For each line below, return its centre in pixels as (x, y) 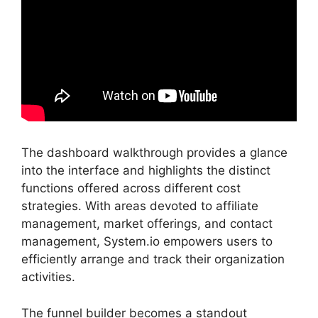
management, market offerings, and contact (147, 224)
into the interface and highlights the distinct (146, 170)
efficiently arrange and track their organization (153, 259)
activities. (48, 277)
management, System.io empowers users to (147, 241)
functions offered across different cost (131, 188)
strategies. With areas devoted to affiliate (140, 206)
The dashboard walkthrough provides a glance (154, 153)
